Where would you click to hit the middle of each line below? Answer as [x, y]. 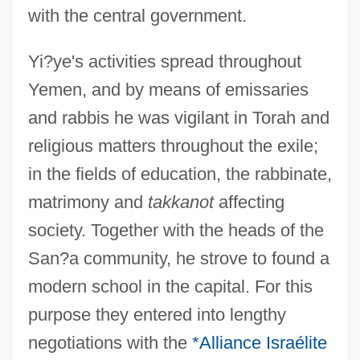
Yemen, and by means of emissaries [168, 89]
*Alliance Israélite [259, 342]
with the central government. [137, 15]
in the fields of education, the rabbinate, [180, 174]
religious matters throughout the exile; [173, 145]
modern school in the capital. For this [170, 286]
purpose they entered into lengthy [157, 314]
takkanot [180, 202]
